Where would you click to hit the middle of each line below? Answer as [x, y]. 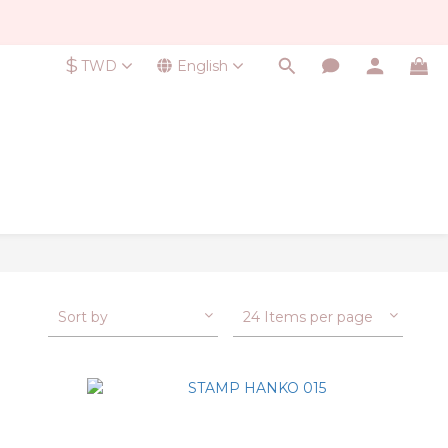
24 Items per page [308, 317]
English [202, 66]
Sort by [83, 317]
